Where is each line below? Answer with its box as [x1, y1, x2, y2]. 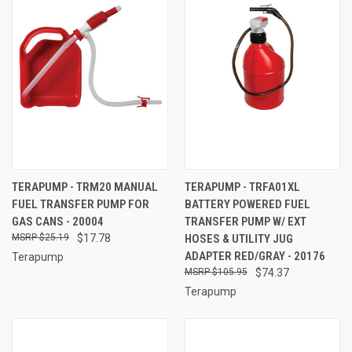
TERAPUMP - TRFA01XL [184, 179, 300, 194]
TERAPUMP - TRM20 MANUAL [12, 179, 158, 194]
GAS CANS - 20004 [12, 214, 104, 229]
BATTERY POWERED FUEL [184, 196, 310, 211]
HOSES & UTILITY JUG [184, 231, 293, 246]
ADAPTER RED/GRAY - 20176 [184, 248, 325, 263]
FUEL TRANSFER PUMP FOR [12, 196, 149, 211]
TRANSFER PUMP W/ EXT [184, 214, 306, 229]
